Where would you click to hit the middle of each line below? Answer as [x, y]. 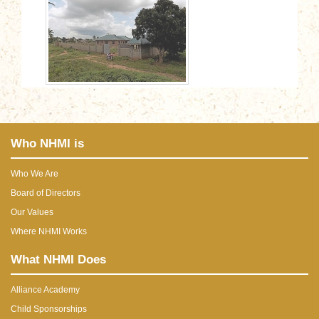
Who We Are [35, 174]
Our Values [32, 213]
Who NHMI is [47, 144]
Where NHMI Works [49, 232]
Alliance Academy [45, 290]
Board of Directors [46, 193]
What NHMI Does [58, 260]
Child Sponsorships [49, 309]
